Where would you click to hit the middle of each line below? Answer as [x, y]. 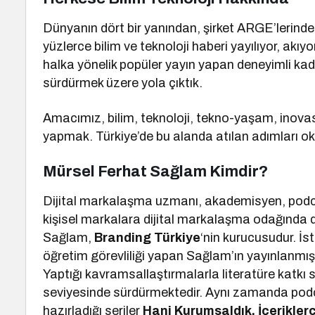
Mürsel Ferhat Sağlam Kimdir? [155, 172]
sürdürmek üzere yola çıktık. [123, 83]
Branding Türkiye [148, 238]
